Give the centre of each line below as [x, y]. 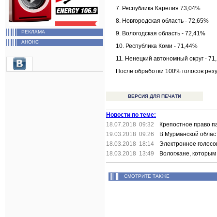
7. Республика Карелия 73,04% [158, 8]
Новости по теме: [131, 115]
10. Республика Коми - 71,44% [157, 46]
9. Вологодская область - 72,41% [161, 33]
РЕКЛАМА [33, 32]
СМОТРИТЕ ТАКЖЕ [147, 176]
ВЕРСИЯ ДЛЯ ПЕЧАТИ [155, 96]
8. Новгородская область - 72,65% [162, 21]
